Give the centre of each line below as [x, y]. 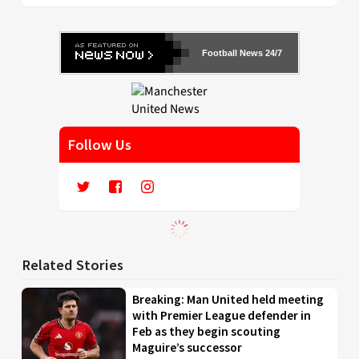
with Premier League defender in [222, 315]
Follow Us [99, 144]
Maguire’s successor [188, 347]
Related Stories [73, 264]
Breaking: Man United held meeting [228, 299]
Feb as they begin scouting [207, 331]
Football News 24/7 [242, 52]
